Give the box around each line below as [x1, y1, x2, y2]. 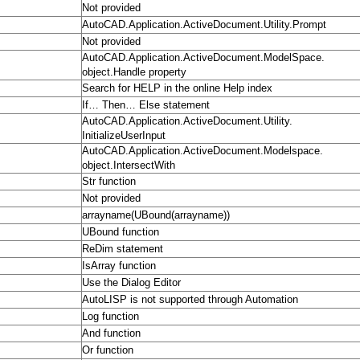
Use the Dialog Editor [82, 276, 181, 289]
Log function [82, 310, 139, 323]
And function [82, 327, 141, 340]
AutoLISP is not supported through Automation [82, 293, 298, 306]
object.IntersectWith [82, 159, 175, 172]
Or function [82, 344, 133, 357]
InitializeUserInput [82, 129, 166, 142]
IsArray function [82, 260, 156, 272]
